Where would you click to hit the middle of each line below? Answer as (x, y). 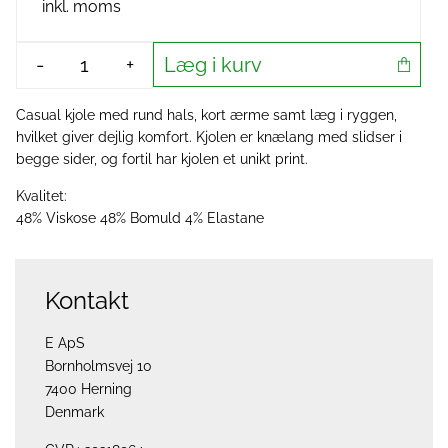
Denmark (74, 412)
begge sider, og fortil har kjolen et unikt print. (162, 159)
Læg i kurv (213, 64)
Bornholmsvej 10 (98, 366)
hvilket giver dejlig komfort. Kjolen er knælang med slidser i (209, 137)
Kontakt (87, 300)
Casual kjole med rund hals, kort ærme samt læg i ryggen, (206, 115)
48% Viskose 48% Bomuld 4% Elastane (140, 218)
